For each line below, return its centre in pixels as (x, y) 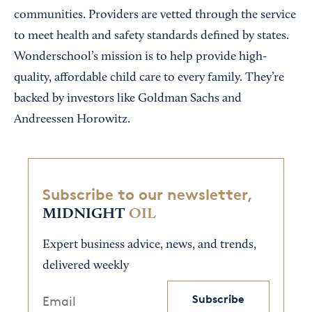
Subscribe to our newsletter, (147, 195)
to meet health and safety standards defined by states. (151, 36)
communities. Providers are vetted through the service (155, 15)
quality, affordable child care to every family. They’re (149, 78)
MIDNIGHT (84, 214)
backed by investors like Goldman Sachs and (128, 99)
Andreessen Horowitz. (72, 119)
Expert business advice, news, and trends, (149, 245)
